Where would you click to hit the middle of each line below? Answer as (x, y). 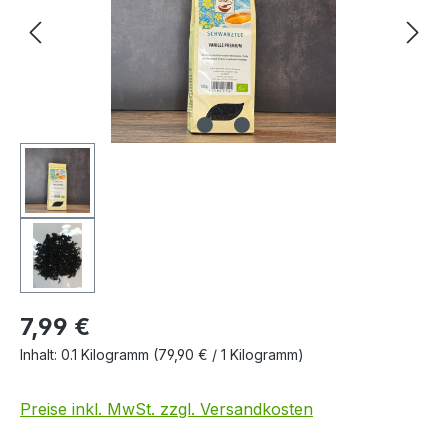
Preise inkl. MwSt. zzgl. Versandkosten (166, 409)
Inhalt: (40, 354)
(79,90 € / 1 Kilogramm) (228, 354)
